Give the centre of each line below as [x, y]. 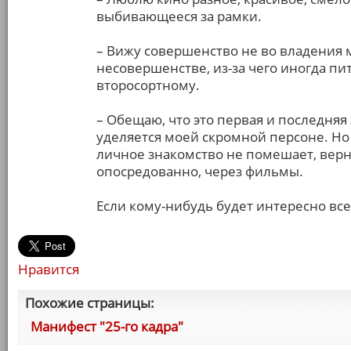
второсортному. [148, 85]
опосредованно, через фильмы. [200, 171]
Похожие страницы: [90, 303]
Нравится [49, 269]
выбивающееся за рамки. [179, 16]
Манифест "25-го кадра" [107, 326]
